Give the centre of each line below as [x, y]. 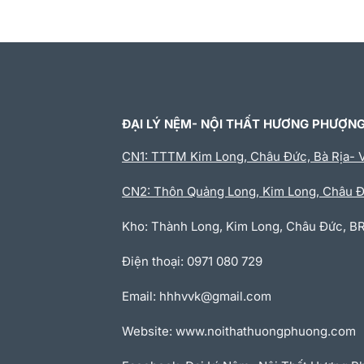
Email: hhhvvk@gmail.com [197, 296]
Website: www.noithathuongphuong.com [239, 331]
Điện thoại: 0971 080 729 [192, 261]
